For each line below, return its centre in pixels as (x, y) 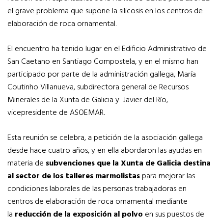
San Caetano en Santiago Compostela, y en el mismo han (103, 62)
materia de (27, 164)
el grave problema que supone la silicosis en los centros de (105, 12)
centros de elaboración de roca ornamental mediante (97, 202)
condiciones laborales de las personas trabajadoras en (97, 189)
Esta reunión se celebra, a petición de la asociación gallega (105, 138)
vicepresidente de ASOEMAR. (56, 113)
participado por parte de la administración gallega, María (102, 75)
